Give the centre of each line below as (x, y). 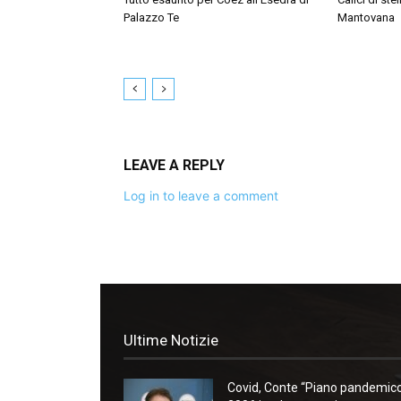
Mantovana (366, 17)
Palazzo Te (151, 17)
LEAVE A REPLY (174, 165)
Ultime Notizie (171, 340)
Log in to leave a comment (201, 196)
